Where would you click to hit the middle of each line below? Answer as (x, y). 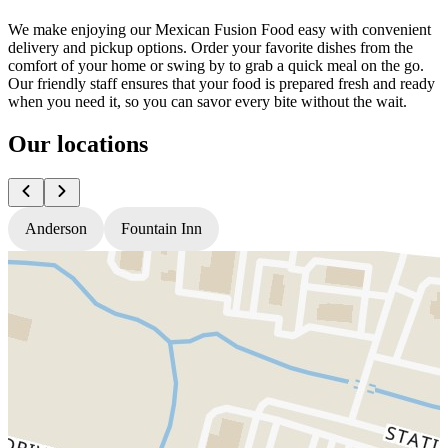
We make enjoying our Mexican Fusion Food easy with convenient (219, 29)
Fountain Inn (161, 228)
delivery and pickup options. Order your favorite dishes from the (210, 47)
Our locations (78, 143)
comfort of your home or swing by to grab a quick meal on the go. (216, 65)
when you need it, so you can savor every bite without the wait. (207, 101)
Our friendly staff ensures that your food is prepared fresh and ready (221, 83)
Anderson (56, 228)
